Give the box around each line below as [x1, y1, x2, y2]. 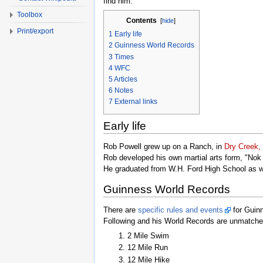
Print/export [17, 27, 53, 35]
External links [114, 97, 157, 106]
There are [103, 205, 138, 214]
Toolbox [17, 11, 42, 19]
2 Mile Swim [127, 231, 169, 240]
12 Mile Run [127, 243, 168, 252]
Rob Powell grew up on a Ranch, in [103, 141, 224, 151]
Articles [114, 75, 137, 83]
